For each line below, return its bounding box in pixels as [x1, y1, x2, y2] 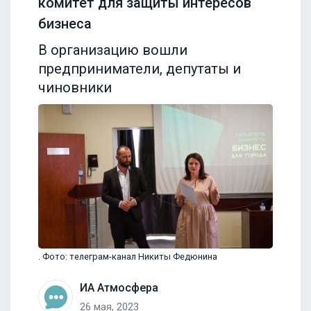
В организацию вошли [38, 41, 187, 58]
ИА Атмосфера [80, 280, 158, 294]
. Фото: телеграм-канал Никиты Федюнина [38, 251, 217, 262]
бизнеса [38, 15, 92, 32]
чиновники [38, 78, 112, 96]
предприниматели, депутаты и [38, 60, 241, 77]
